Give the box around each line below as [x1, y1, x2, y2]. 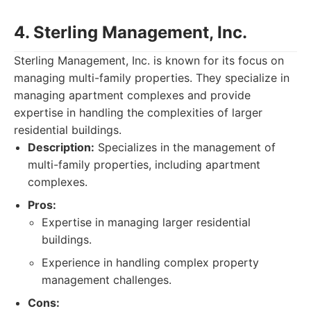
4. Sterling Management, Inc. [14, 22, 247, 42]
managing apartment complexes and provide [14, 88, 251, 102]
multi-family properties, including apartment [28, 158, 260, 171]
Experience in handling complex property [42, 255, 259, 269]
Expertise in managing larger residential [42, 215, 251, 229]
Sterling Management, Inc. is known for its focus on [14, 53, 284, 67]
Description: [28, 140, 94, 154]
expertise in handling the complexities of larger [14, 106, 262, 119]
